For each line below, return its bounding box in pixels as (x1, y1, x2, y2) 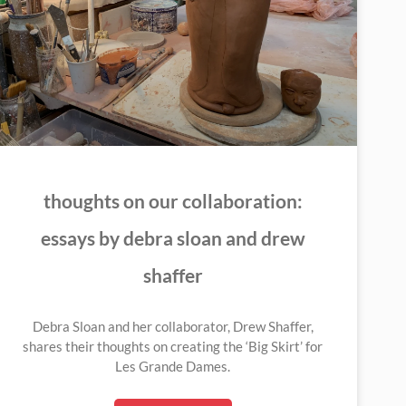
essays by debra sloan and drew (40, 227, 305, 250)
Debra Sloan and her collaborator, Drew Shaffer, (32, 318, 314, 335)
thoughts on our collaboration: (43, 189, 303, 213)
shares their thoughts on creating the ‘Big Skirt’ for (23, 338, 324, 355)
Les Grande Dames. (115, 358, 231, 375)
